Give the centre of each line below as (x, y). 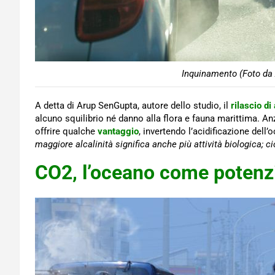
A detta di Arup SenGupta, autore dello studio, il (133, 106)
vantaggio (118, 132)
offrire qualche (66, 132)
